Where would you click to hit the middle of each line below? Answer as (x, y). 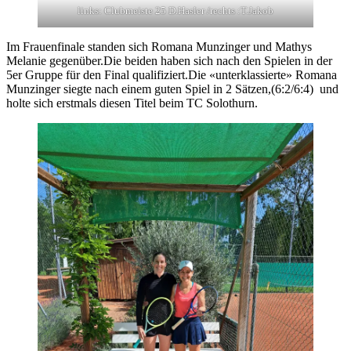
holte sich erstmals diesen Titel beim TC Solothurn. (132, 103)
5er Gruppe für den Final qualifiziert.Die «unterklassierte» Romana (172, 75)
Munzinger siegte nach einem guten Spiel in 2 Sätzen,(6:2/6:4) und (172, 89)
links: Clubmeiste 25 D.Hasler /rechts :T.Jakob (175, 11)
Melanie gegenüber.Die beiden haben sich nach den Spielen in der (169, 61)
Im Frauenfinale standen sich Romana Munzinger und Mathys (159, 47)
